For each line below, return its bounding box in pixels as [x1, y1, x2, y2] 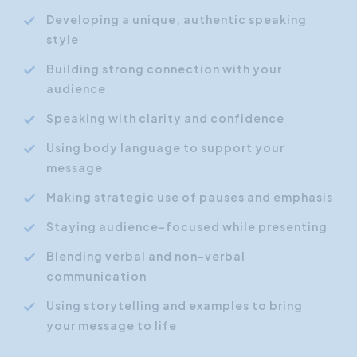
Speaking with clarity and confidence [46, 111, 284, 125]
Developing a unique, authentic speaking [46, 12, 307, 26]
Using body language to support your [46, 140, 284, 155]
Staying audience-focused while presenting [46, 219, 328, 233]
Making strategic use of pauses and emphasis [46, 190, 333, 204]
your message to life [46, 318, 177, 332]
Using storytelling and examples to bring [46, 298, 303, 312]
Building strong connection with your [46, 61, 282, 76]
